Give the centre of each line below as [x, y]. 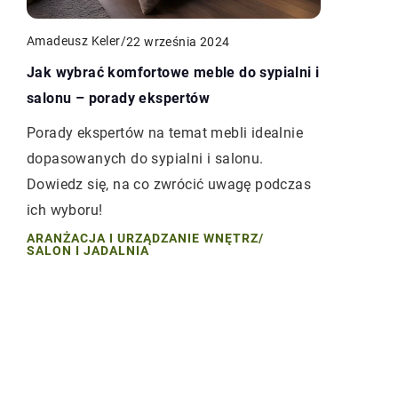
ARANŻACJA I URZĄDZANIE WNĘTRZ [143, 239]
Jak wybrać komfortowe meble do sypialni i [173, 73]
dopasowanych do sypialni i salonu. [145, 159]
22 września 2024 [178, 41]
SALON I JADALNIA [88, 251]
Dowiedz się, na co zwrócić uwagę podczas [169, 185]
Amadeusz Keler [74, 41]
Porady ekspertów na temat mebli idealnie [165, 133]
